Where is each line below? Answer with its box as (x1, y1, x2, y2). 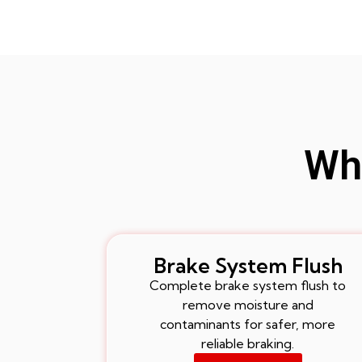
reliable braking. (201, 335, 295, 351)
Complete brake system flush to (149, 276, 347, 293)
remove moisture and (182, 296, 314, 313)
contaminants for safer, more (160, 315, 336, 332)
